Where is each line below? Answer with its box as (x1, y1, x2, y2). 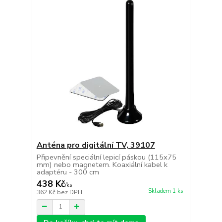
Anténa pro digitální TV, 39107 (36, 139, 155, 151)
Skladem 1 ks (148, 187, 183, 195)
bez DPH (56, 188, 82, 196)
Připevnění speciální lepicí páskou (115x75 (36, 152, 176, 162)
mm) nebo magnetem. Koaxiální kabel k (36, 159, 167, 169)
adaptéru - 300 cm (36, 166, 99, 177)
